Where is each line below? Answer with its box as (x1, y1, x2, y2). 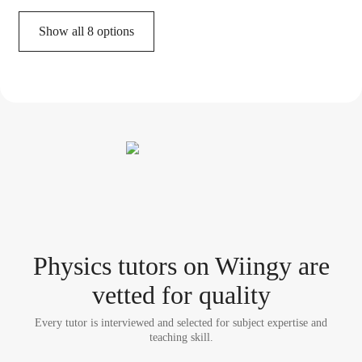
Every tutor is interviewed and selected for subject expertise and (35, 317, 327, 330)
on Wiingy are (176, 251, 330, 281)
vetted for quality (91, 280, 271, 310)
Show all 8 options (39, 24, 134, 39)
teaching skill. (149, 331, 213, 344)
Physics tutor (32, 251, 167, 281)
